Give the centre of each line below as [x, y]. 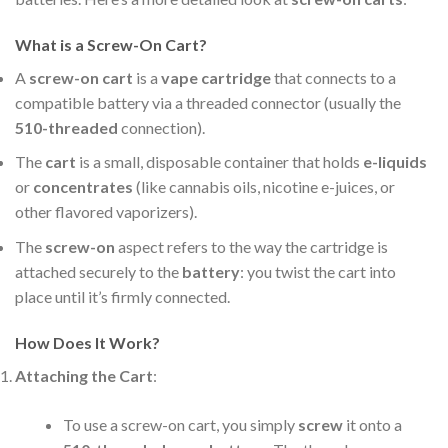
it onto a [372, 424]
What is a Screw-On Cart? [111, 44]
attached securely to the [98, 271]
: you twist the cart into [318, 271]
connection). [161, 127]
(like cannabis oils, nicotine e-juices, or [264, 187]
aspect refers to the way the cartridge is [251, 246]
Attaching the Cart [84, 375]
